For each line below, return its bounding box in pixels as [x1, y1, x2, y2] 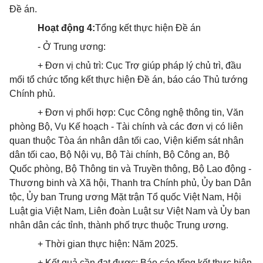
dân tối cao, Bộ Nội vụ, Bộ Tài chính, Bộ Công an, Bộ [9, 150, 230, 160]
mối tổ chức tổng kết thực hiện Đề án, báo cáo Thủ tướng [9, 75, 248, 85]
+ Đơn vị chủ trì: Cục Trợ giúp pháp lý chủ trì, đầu [38, 60, 241, 70]
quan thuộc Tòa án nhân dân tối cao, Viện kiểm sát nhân [9, 136, 244, 146]
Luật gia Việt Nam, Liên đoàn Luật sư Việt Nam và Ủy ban [9, 206, 250, 216]
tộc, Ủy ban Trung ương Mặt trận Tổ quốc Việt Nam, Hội [9, 192, 241, 202]
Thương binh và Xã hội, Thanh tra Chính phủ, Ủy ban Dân [9, 178, 251, 188]
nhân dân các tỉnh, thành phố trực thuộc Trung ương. [9, 220, 228, 230]
